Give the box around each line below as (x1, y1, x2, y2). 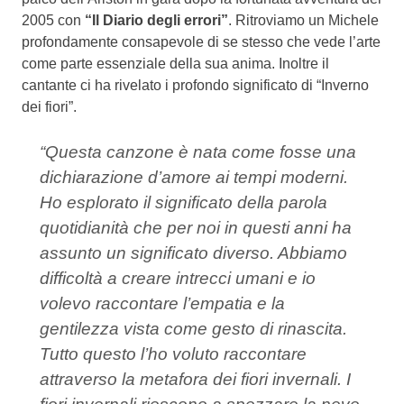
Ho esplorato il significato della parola (40, 192, 327, 212)
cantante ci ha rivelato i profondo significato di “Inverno (22, 77, 369, 93)
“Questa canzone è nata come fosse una (40, 142, 356, 161)
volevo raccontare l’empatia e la (40, 293, 285, 313)
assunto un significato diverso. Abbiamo (40, 243, 347, 262)
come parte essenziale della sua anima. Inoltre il (22, 55, 329, 71)
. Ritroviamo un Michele (228, 12, 379, 28)
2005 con (22, 12, 85, 28)
